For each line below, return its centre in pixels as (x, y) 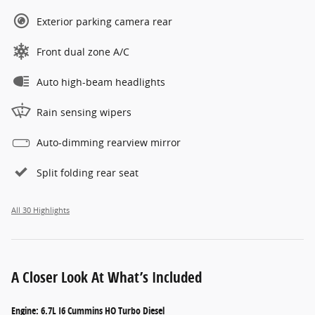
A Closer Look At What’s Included (107, 277)
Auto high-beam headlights (101, 82)
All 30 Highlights (40, 211)
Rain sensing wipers (84, 112)
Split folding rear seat (88, 173)
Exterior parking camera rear (104, 22)
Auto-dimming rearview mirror (109, 143)
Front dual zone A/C (83, 52)
